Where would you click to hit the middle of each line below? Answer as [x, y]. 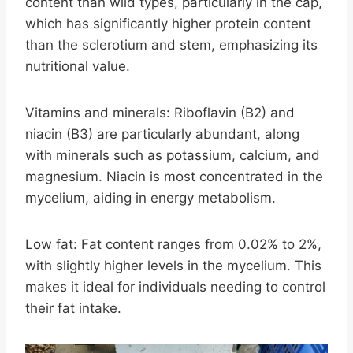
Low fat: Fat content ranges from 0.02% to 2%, [173, 244]
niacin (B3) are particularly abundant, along [162, 134]
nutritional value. [78, 66]
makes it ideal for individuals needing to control [175, 286]
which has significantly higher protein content [168, 23]
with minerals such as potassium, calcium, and [173, 155]
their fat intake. [73, 308]
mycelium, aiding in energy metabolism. [150, 197]
